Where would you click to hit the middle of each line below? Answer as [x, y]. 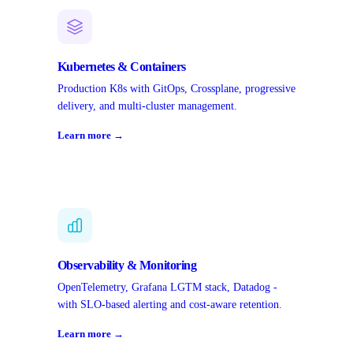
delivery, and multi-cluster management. [147, 106]
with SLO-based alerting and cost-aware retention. [169, 305]
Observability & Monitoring [127, 266]
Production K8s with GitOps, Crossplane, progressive [176, 89]
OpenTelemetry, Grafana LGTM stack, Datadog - [167, 288]
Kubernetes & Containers [121, 67]
